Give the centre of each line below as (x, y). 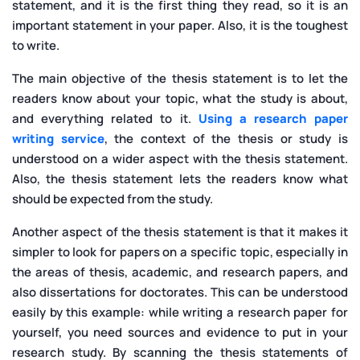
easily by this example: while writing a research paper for (180, 312)
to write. (36, 45)
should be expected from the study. (112, 198)
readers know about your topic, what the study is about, (180, 98)
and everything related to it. (105, 118)
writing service (58, 138)
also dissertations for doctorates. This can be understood (180, 292)
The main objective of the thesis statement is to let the (180, 78)
